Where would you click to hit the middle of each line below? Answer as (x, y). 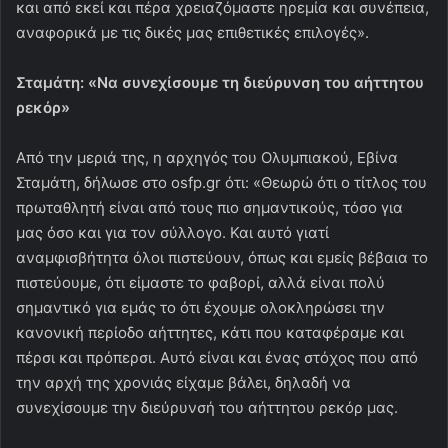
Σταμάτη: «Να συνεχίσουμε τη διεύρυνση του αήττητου (220, 82)
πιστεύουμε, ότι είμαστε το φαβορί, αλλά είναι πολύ (200, 282)
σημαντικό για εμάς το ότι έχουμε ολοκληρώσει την (200, 307)
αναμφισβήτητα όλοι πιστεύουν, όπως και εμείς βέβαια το (222, 257)
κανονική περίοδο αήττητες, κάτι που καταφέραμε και (210, 332)
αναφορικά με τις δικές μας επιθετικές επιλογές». (192, 32)
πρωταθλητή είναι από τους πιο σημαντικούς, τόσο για (209, 207)
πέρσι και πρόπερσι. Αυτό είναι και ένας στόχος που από (217, 357)
